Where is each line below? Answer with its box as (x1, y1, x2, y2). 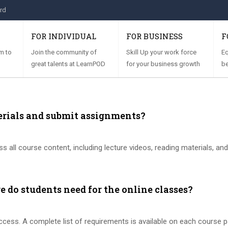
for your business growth (126, 60, 200, 68)
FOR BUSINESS (126, 31, 183, 41)
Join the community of (31, 48, 97, 56)
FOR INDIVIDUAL (31, 31, 96, 41)
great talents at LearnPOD (31, 60, 105, 68)
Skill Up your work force (126, 48, 196, 56)
